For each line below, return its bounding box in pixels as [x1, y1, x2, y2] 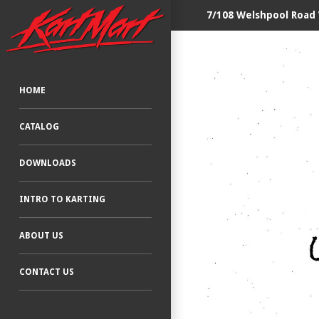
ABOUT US [19, 230, 63, 241]
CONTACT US [19, 266, 74, 277]
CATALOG [19, 121, 59, 132]
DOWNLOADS [19, 157, 76, 168]
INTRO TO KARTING [19, 194, 105, 204]
